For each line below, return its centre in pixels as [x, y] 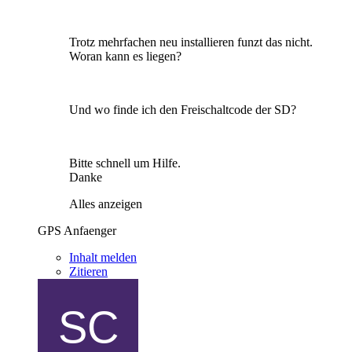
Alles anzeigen [106, 203]
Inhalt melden [103, 257]
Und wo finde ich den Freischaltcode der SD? [183, 109]
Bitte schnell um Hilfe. [125, 163]
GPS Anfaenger [77, 230]
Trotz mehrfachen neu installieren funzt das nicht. [191, 42]
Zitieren [88, 271]
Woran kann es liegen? [125, 56]
